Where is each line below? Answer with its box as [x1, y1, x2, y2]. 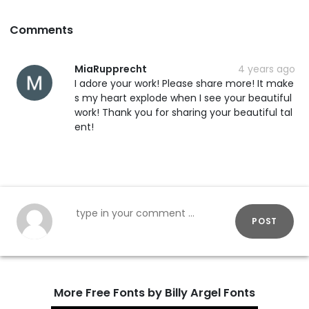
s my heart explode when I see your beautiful [74, 90, 292, 105]
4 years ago [238, 61, 295, 76]
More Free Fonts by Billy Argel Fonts [54, 284, 255, 301]
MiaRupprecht [74, 61, 147, 76]
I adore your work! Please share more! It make [74, 76, 294, 90]
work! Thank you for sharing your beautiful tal [74, 105, 292, 119]
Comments [10, 21, 73, 38]
